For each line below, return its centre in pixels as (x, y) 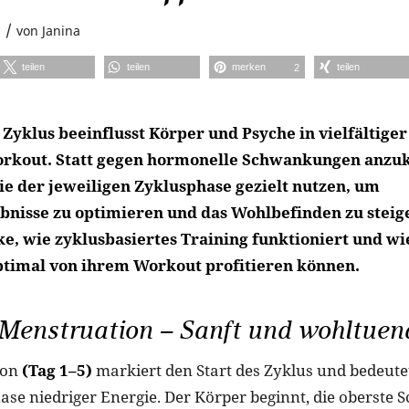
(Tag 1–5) (57, 371)
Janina (61, 31)
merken (249, 67)
